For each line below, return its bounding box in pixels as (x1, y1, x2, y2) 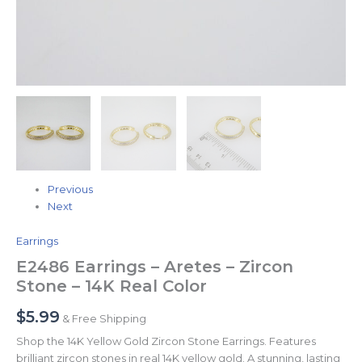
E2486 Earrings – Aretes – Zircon (16, 257, 293, 277)
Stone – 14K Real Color (16, 276, 207, 297)
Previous (48, 183, 93, 196)
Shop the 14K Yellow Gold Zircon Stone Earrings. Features (16, 335, 316, 348)
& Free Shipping (62, 312, 146, 326)
